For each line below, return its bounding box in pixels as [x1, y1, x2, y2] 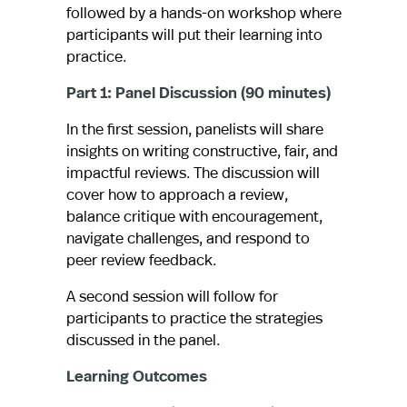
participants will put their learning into [65, 24, 323, 45]
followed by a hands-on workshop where [65, 2, 342, 24]
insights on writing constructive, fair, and [65, 140, 338, 162]
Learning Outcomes [65, 365, 207, 387]
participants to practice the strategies [65, 307, 323, 329]
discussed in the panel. [65, 329, 220, 351]
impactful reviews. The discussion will [65, 162, 320, 184]
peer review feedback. [65, 249, 216, 271]
